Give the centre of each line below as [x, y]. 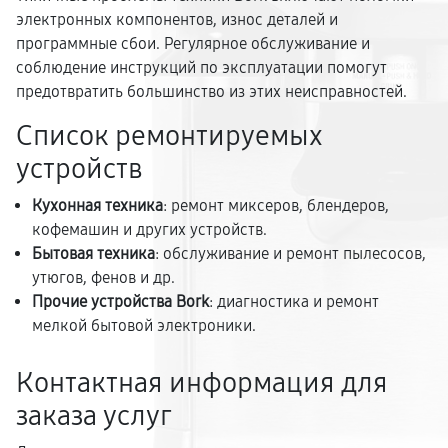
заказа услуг [94, 416]
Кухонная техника [97, 205]
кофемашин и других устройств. [149, 229]
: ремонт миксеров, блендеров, [276, 205]
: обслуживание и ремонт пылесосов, [290, 253]
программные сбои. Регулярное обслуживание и [193, 43]
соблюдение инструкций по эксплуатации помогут [201, 67]
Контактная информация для [202, 383]
